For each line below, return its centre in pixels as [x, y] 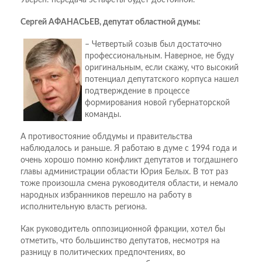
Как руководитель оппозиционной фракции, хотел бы [123, 230]
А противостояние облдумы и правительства [106, 137]
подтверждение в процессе [137, 92]
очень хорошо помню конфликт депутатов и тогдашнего [129, 161]
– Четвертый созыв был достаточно [153, 45]
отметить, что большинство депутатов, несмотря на [120, 241]
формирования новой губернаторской [157, 103]
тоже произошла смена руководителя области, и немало [129, 184]
